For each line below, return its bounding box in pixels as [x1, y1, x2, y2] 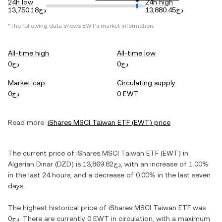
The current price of [8, 149, 76, 157]
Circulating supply [117, 79, 175, 87]
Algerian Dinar [8, 160, 53, 168]
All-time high [8, 49, 49, 57]
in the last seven [156, 171, 211, 179]
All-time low [117, 49, 156, 57]
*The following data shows [8, 22, 82, 29]
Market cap [8, 79, 45, 87]
